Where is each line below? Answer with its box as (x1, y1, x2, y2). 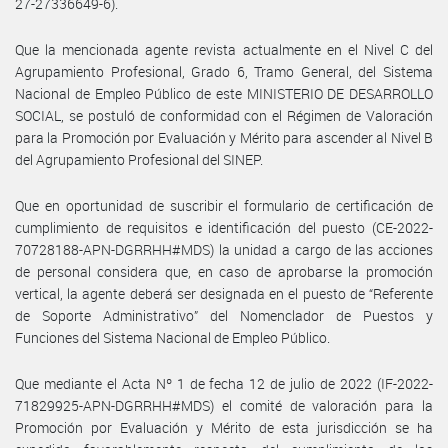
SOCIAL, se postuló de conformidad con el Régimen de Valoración (15, 105, 433, 125)
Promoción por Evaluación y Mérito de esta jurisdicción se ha (15, 417, 433, 437)
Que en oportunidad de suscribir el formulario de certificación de (15, 195, 433, 215)
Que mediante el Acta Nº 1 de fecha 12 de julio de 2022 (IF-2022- (15, 373, 433, 393)
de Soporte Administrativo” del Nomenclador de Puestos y (15, 305, 433, 325)
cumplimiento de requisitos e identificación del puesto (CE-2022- (15, 217, 433, 237)
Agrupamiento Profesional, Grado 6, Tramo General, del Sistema (15, 61, 433, 81)
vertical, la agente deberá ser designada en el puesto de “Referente (15, 283, 433, 303)
